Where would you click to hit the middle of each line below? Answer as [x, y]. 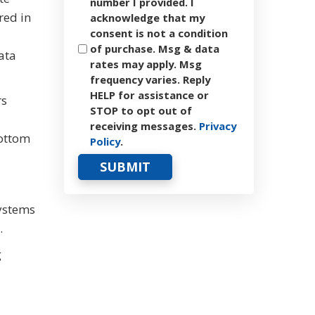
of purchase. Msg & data [155, 49]
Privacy [218, 126]
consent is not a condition [159, 33]
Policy [105, 141]
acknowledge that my [147, 18]
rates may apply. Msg [146, 64]
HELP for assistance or [149, 95]
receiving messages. [144, 126]
